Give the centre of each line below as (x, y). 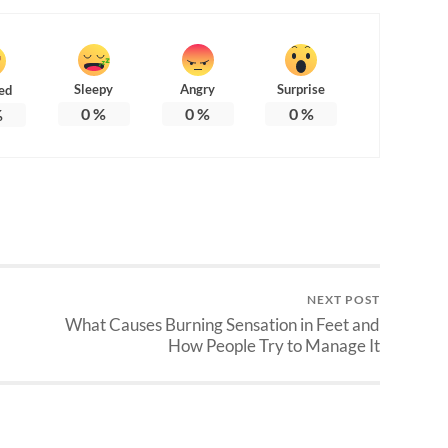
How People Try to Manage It (274, 345)
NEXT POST (343, 299)
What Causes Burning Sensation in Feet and (222, 324)
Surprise (301, 88)
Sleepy (94, 88)
